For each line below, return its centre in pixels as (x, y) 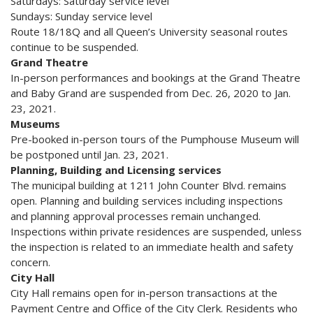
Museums (35, 124)
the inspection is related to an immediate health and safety (152, 247)
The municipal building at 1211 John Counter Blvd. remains (148, 185)
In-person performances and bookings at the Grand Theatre (155, 78)
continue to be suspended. (74, 47)
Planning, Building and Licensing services (116, 170)
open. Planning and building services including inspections (147, 201)
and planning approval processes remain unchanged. (137, 216)
